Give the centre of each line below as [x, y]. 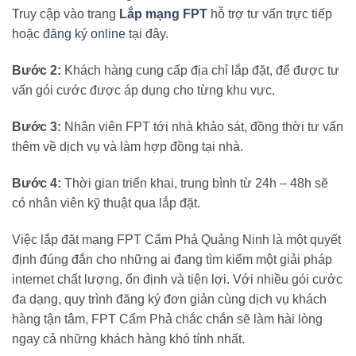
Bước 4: [37, 183]
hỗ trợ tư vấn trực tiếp [271, 14]
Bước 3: [37, 127]
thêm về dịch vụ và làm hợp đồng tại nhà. [128, 147]
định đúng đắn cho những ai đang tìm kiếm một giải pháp [172, 259]
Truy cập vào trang [64, 14]
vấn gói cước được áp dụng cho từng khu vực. [143, 91]
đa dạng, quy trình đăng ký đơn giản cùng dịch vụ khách [169, 299]
